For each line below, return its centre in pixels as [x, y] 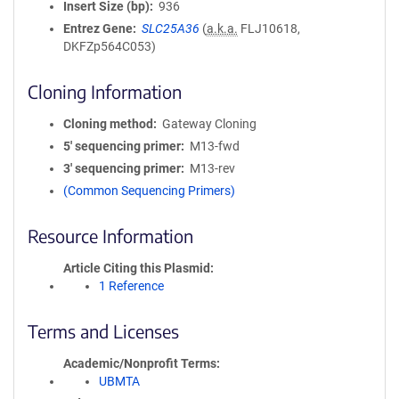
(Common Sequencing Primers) [149, 191]
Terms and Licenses [103, 331]
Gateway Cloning [209, 124]
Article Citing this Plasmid [137, 268]
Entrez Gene [98, 28]
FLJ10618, [269, 28]
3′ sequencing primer [122, 168]
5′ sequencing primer [122, 146]
